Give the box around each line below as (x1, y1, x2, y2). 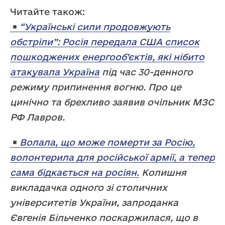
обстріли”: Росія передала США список (10, 37, 199, 47)
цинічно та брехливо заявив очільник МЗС (10, 97, 214, 107)
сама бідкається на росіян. (10, 167, 139, 178)
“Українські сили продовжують (20, 22, 171, 32)
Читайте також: (10, 7, 85, 17)
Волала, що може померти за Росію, (20, 137, 195, 148)
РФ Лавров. (10, 112, 65, 123)
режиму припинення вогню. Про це (10, 82, 181, 92)
